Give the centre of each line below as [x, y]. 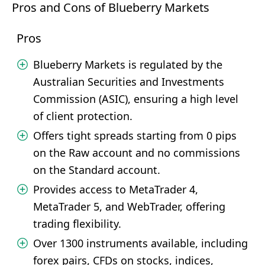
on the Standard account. [97, 170]
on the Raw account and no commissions [137, 153]
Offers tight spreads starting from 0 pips [135, 135]
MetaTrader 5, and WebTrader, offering [129, 206]
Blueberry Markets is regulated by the [128, 64]
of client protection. [83, 116]
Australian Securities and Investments [129, 82]
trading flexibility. [77, 224]
